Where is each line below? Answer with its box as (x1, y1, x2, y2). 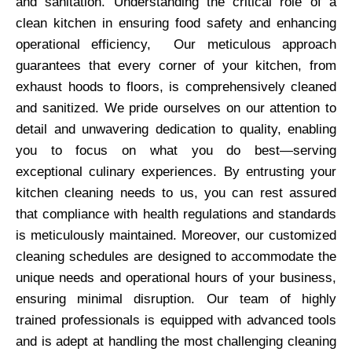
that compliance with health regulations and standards (16, 206, 336, 222)
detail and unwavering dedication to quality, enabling (16, 121, 336, 137)
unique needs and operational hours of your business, (16, 269, 336, 285)
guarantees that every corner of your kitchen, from (16, 57, 336, 73)
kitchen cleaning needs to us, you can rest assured (16, 185, 336, 200)
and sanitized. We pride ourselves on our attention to (16, 100, 336, 115)
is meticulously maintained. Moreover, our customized (16, 227, 336, 243)
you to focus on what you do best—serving (16, 142, 336, 158)
